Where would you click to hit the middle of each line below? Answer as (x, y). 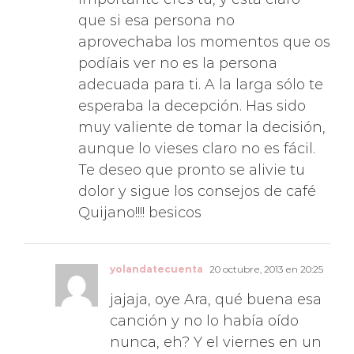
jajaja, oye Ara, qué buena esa (216, 290)
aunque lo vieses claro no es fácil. (197, 139)
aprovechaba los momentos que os (204, 32)
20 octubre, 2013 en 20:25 (265, 259)
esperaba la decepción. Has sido (192, 96)
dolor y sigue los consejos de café (197, 181)
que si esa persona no (156, 11)
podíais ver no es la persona (178, 53)
